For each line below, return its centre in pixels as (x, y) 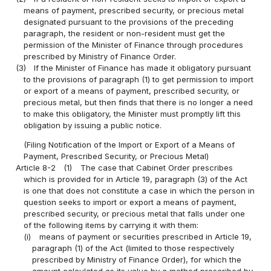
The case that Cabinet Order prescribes (156, 167)
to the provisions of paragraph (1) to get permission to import (139, 79)
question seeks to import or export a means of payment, (130, 202)
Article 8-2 (36, 167)
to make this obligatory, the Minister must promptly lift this (132, 113)
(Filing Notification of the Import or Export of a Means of (129, 144)
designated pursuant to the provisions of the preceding (129, 21)
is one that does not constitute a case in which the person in (139, 190)
